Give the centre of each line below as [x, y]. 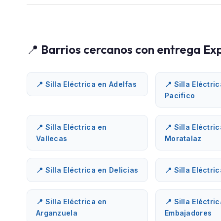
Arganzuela [57, 213]
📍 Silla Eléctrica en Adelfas [86, 84]
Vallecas [52, 138]
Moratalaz [183, 138]
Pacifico [180, 95]
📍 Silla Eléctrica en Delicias [87, 170]
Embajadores [188, 213]
